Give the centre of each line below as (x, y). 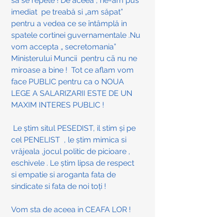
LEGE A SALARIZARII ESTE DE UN (73, 93)
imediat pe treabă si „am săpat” (68, 12)
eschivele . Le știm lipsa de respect (75, 163)
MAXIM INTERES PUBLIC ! (58, 105)
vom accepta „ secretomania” (65, 47)
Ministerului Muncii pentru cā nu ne (75, 59)
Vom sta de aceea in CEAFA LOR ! (72, 210)
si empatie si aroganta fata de (64, 175)
